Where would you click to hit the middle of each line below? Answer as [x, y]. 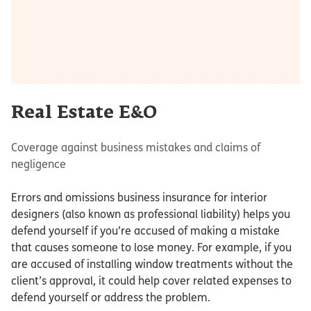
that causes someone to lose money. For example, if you [151, 248]
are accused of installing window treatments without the [152, 264]
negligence [39, 165]
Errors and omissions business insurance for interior [139, 198]
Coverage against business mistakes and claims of [136, 148]
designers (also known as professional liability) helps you [151, 215]
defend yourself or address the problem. [111, 298]
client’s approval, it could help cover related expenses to [151, 281]
